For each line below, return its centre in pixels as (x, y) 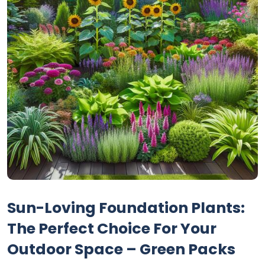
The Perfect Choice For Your (112, 229)
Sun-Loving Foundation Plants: (126, 208)
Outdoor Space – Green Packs (121, 250)
